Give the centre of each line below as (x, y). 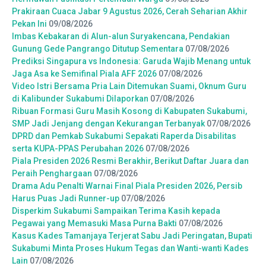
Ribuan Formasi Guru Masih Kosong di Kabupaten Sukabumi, (129, 111)
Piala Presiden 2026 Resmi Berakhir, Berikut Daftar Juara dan (130, 161)
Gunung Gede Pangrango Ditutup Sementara (98, 48)
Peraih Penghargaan (52, 173)
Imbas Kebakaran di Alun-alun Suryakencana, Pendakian (121, 36)
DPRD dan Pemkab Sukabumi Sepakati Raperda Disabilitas (124, 136)
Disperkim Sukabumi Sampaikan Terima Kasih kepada (116, 210)
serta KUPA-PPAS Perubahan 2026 (78, 148)
